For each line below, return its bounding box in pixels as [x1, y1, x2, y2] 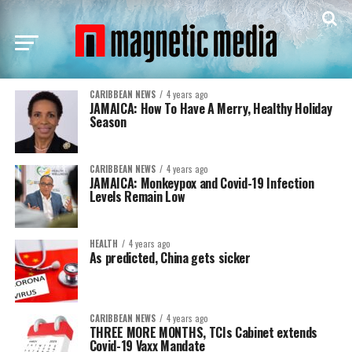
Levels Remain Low [89, 187, 185, 206]
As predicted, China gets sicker [89, 248, 251, 267]
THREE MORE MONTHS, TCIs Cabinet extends [89, 323, 318, 342]
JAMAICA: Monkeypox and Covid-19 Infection [89, 174, 314, 192]
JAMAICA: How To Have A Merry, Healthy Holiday [89, 99, 332, 118]
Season [89, 112, 126, 131]
